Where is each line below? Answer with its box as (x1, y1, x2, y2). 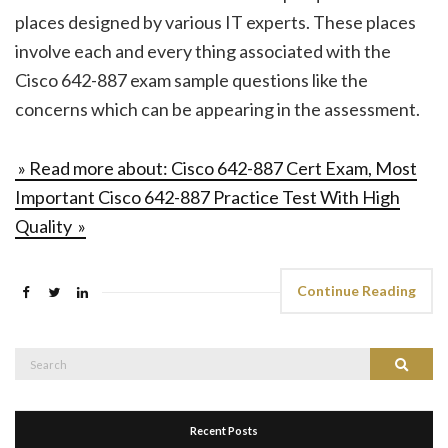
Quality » (15, 214, 86, 237)
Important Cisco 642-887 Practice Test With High (15, 185, 400, 208)
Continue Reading (297, 281, 416, 299)
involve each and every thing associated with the (15, 39, 391, 62)
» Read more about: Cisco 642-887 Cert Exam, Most (15, 156, 417, 179)
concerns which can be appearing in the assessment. (15, 97, 420, 120)
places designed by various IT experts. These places (15, 10, 416, 33)
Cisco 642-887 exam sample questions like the (15, 68, 368, 91)
